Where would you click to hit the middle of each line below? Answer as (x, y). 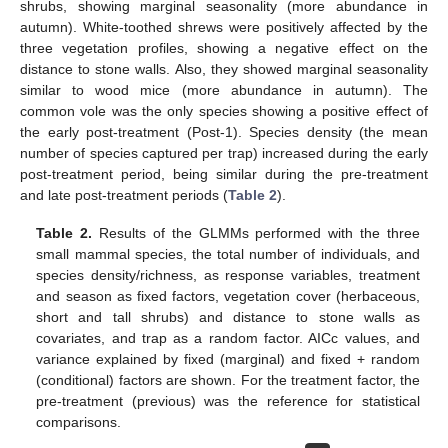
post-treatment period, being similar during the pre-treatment (224, 174)
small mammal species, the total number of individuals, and (228, 254)
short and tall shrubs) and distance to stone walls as (228, 317)
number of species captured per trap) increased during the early (224, 153)
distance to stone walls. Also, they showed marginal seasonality (224, 69)
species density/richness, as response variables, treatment (228, 275)
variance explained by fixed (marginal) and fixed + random (228, 359)
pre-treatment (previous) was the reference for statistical (228, 401)
